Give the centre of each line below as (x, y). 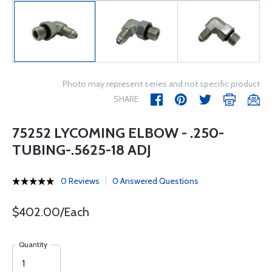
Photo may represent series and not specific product (161, 84)
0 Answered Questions (155, 181)
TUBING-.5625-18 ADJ (82, 150)
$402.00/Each (51, 212)
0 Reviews (80, 181)
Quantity (33, 244)
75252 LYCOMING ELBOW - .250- (118, 133)
